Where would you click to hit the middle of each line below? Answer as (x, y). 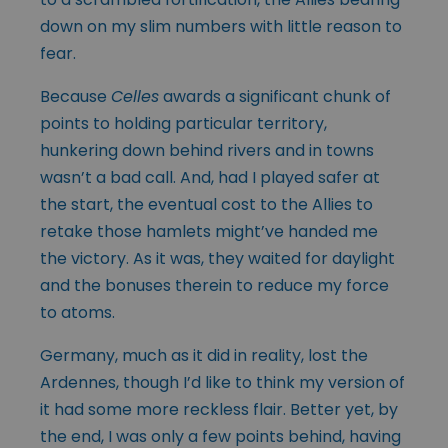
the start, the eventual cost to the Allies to (206, 205)
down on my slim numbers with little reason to (221, 27)
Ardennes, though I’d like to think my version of (222, 383)
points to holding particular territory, (183, 124)
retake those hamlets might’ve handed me (209, 232)
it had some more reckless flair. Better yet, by (219, 410)
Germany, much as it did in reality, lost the (204, 356)
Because (75, 97)
